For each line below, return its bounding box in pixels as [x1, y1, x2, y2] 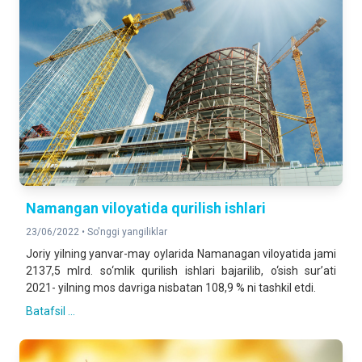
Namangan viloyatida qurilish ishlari [26, 200, 266, 217]
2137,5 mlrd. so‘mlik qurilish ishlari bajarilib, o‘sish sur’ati [26, 264, 336, 277]
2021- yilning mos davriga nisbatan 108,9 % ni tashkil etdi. [26, 281, 316, 294]
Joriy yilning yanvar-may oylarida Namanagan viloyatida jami [26, 247, 336, 260]
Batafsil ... [26, 305, 75, 318]
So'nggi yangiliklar [87, 226, 167, 238]
